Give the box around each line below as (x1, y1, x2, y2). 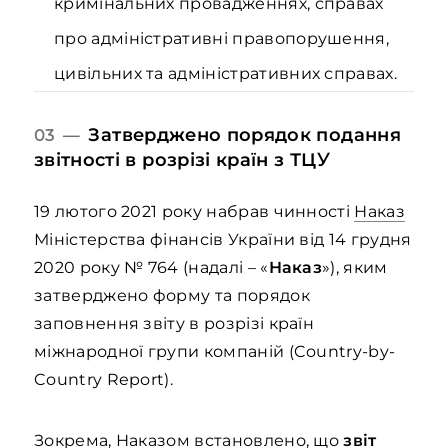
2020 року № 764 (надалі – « (34, 258, 269, 277)
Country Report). (34, 370, 174, 389)
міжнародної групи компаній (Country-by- (34, 342, 396, 361)
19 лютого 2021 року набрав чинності (34, 202, 355, 221)
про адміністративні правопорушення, (54, 29, 390, 48)
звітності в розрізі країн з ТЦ (34, 149, 317, 170)
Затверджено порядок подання (88, 124, 401, 145)
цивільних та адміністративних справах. (54, 64, 397, 83)
